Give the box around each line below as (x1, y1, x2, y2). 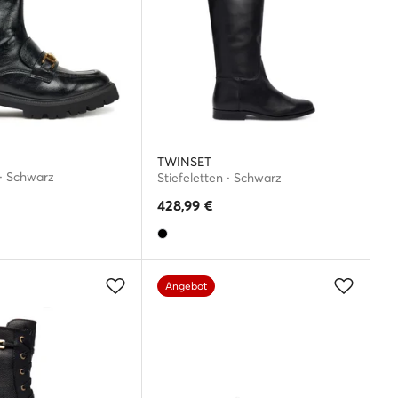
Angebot (165, 279, 207, 292)
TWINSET (157, 154, 211, 170)
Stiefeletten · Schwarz (157, 170, 282, 186)
